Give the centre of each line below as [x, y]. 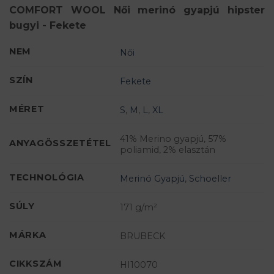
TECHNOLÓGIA [47, 178]
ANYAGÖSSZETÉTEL [60, 143]
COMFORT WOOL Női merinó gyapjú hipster [137, 10]
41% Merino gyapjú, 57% [173, 139]
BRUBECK [143, 236]
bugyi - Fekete [48, 26]
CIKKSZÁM [36, 264]
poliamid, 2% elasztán [168, 150]
